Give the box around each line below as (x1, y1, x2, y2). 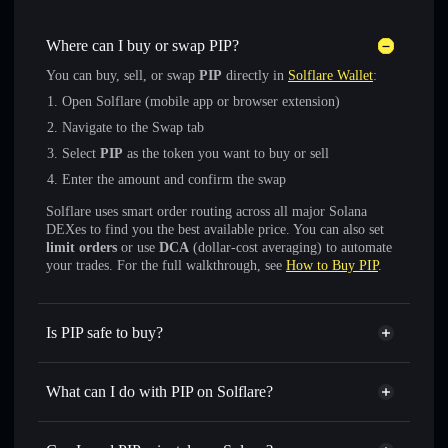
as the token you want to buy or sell (123, 146, 329, 161)
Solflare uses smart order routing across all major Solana (46, 204, 367, 219)
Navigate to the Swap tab (62, 120, 204, 135)
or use (117, 240, 159, 255)
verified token (96, 355, 180, 370)
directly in (222, 68, 288, 83)
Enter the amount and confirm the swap (62, 172, 286, 187)
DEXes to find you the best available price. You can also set (46, 222, 384, 237)
